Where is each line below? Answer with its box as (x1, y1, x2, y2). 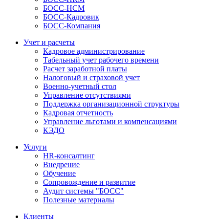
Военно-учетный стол (43, 82, 116, 91)
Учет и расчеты (23, 38, 75, 47)
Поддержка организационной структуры (43, 100, 179, 109)
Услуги (23, 143, 47, 152)
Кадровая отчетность (43, 109, 113, 117)
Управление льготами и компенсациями (43, 117, 177, 126)
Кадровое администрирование (43, 47, 145, 56)
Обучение (43, 169, 76, 178)
